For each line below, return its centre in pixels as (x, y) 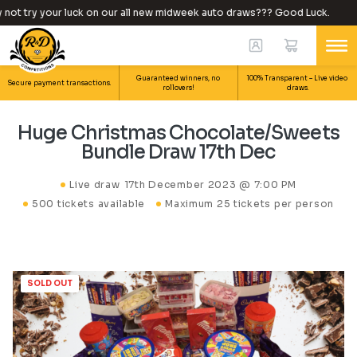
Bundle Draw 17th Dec (178, 152)
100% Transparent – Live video (298, 78)
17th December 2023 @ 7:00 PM (210, 184)
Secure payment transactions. (60, 83)
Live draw (95, 184)
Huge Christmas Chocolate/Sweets (178, 133)
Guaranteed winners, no (178, 78)
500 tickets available (88, 204)
